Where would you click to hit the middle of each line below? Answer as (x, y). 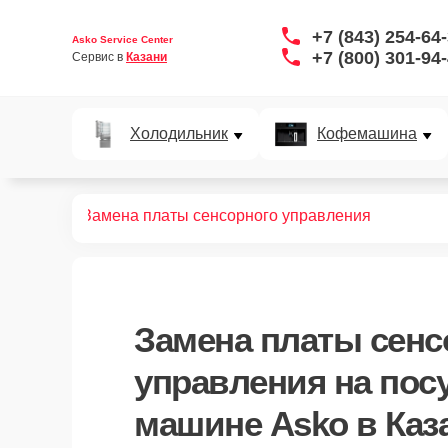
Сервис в (99, 56)
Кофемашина (367, 133)
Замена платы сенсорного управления (226, 215)
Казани (146, 56)
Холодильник (179, 133)
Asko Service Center (122, 39)
